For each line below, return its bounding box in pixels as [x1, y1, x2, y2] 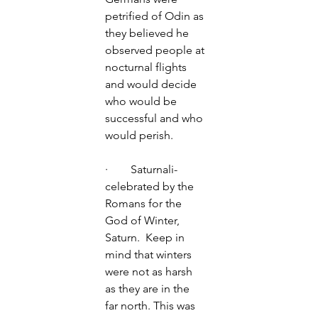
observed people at [105, 43, 207, 57]
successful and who [105, 111, 206, 125]
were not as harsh [105, 265, 195, 278]
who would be [105, 94, 180, 108]
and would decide [105, 77, 199, 91]
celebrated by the [105, 180, 197, 193]
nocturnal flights [105, 60, 190, 74]
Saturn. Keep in [105, 231, 187, 244]
